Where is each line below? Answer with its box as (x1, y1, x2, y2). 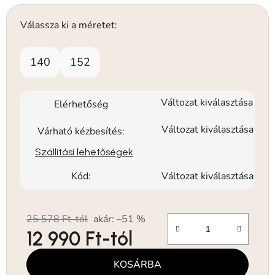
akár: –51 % (93, 212, 145, 226)
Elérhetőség (54, 97, 108, 111)
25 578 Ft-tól (26, 212, 88, 226)
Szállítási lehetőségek (35, 145, 133, 158)
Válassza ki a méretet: (20, 18, 117, 32)
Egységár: (26, 250, 69, 265)
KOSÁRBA (114, 257, 161, 271)
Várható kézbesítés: (37, 124, 125, 138)
